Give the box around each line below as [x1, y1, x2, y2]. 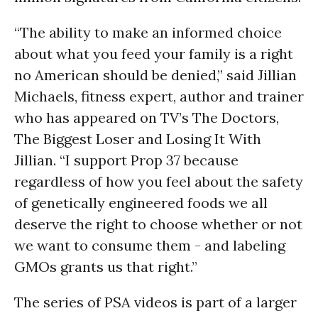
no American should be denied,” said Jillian [14, 66, 297, 84]
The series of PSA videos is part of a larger [14, 293, 297, 311]
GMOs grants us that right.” [14, 258, 197, 275]
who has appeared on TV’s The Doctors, [14, 109, 279, 126]
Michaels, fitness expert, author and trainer [14, 87, 304, 105]
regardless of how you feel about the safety [14, 172, 303, 190]
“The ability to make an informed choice [14, 23, 282, 41]
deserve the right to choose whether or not [14, 215, 302, 233]
